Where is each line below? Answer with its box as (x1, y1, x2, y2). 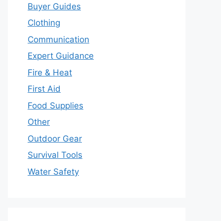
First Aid (28, 84, 61, 94)
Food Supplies (28, 100, 83, 110)
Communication (28, 34, 89, 44)
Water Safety (28, 166, 79, 177)
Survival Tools (28, 150, 82, 160)
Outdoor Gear (28, 133, 82, 144)
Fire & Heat (28, 67, 72, 77)
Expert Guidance (28, 51, 94, 61)
